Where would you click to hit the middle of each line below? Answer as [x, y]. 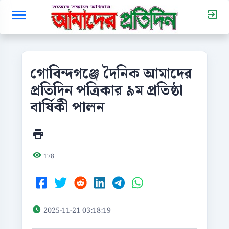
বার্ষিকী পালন [67, 108]
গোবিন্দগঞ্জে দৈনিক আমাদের [111, 74]
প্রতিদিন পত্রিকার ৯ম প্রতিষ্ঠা [107, 91]
